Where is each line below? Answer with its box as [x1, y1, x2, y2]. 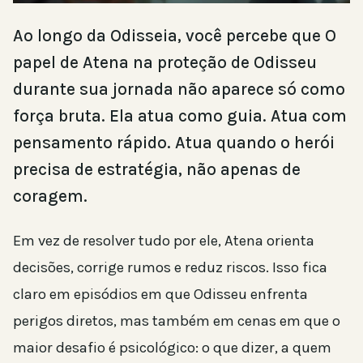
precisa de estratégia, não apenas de [13, 159, 301, 179]
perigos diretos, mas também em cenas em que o [13, 311, 340, 330]
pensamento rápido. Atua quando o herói [13, 132, 335, 152]
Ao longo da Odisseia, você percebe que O [13, 25, 336, 45]
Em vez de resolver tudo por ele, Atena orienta [13, 231, 314, 250]
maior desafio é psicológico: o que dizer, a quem [13, 338, 331, 357]
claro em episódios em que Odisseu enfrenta [13, 284, 308, 303]
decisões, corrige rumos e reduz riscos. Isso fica [13, 258, 327, 276]
